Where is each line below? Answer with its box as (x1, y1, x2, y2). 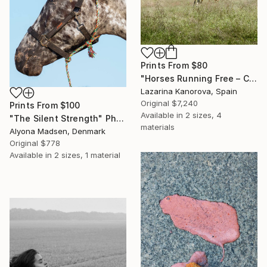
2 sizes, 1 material (54, 150, 120, 160)
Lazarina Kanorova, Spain (141, 86, 237, 97)
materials (141, 122, 175, 132)
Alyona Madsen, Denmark (10, 126, 105, 136)
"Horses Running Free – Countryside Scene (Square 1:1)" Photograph (249, 73, 257, 84)
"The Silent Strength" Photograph (116, 113, 124, 123)
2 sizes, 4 (185, 110, 222, 120)
